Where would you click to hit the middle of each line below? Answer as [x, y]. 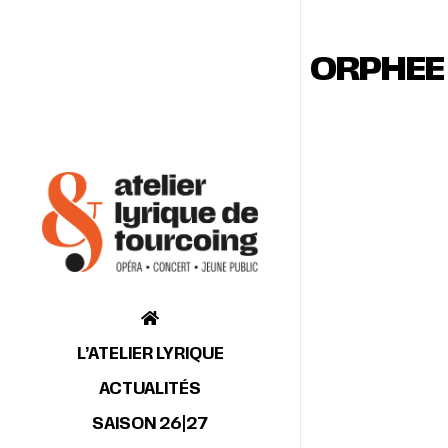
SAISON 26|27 [150, 423]
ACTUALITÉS [150, 388]
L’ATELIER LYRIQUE [150, 353]
